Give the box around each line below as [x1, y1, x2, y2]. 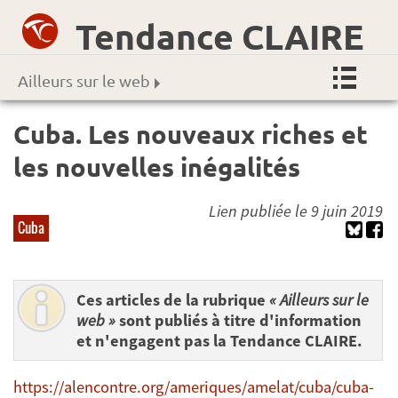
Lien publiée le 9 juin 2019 [209, 201, 384, 222]
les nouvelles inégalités [13, 150, 300, 183]
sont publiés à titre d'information [115, 309, 362, 330]
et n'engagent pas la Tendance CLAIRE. [76, 330, 362, 351]
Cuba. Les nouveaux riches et [13, 117, 368, 150]
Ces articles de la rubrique [76, 289, 269, 310]
